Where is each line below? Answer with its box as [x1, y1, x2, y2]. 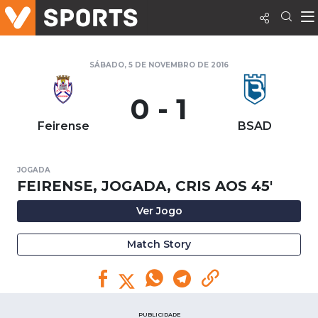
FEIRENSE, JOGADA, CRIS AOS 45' [17, 177, 273, 194]
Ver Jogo [136, 204, 182, 217]
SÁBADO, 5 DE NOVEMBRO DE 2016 [89, 60, 229, 70]
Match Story [127, 238, 191, 251]
